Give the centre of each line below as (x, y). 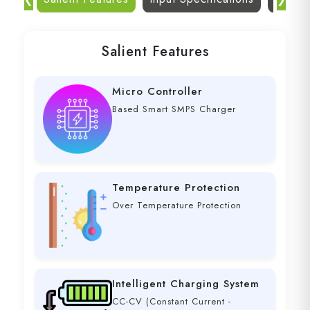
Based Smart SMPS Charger (174, 109)
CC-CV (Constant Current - (172, 302)
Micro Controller (157, 92)
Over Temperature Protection (177, 206)
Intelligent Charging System (186, 284)
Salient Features (155, 52)
